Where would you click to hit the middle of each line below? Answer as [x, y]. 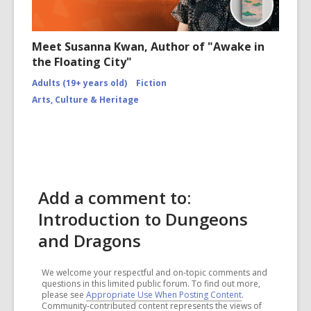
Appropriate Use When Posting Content [164, 295]
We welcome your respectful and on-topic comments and [154, 272]
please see [64, 295]
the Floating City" [82, 62]
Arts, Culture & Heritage [85, 100]
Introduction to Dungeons [143, 219]
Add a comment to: [115, 197]
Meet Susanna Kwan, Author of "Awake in [148, 47]
